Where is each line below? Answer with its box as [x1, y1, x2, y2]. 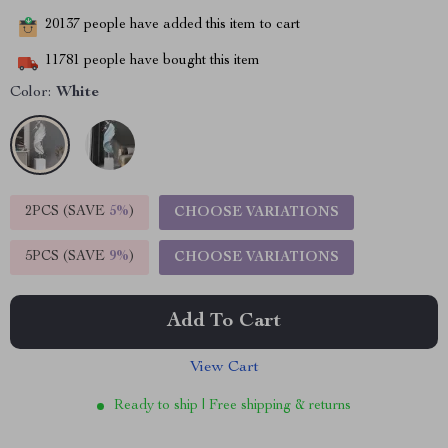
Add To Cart [167, 312, 281, 332]
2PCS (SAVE [25, 205, 109, 219]
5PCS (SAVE [25, 250, 109, 264]
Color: [10, 85, 51, 101]
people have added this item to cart [80, 18, 300, 33]
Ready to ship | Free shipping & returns [114, 399, 351, 413]
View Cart [189, 360, 259, 376]
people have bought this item [80, 54, 260, 69]
